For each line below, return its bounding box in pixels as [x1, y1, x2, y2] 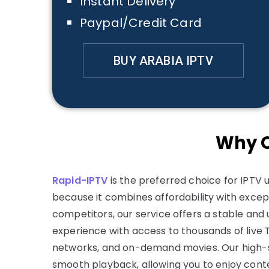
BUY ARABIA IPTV [113, 53, 213, 68]
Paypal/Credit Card [80, 14, 202, 31]
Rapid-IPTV [52, 174, 108, 187]
